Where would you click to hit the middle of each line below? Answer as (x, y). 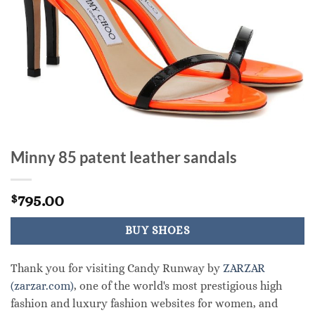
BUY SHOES (157, 231)
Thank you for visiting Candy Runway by (117, 268)
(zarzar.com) (42, 285)
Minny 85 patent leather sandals (124, 157)
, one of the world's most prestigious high (178, 285)
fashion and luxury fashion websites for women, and (144, 303)
